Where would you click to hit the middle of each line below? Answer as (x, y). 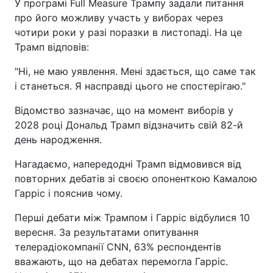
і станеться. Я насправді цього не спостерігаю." (130, 86)
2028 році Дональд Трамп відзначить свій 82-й (129, 125)
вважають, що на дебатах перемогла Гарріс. (121, 261)
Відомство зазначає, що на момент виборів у (124, 110)
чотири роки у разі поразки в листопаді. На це (128, 32)
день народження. (58, 139)
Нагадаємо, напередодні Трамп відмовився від (128, 164)
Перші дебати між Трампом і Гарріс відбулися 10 (132, 217)
